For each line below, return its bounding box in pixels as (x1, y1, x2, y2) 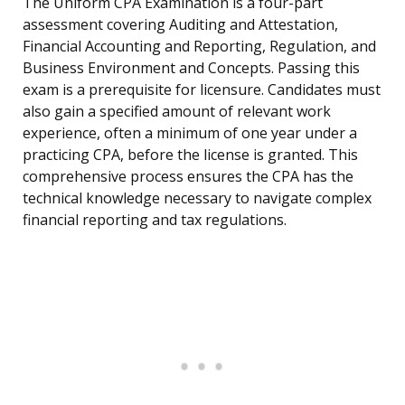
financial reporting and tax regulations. (23, 210, 287, 231)
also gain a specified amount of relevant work (23, 101, 331, 122)
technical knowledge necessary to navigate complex (23, 188, 372, 209)
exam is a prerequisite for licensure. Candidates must (23, 80, 381, 100)
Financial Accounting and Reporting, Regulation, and (23, 36, 376, 57)
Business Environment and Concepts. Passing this (23, 58, 360, 79)
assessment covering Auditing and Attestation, (23, 14, 338, 35)
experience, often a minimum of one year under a (23, 123, 357, 144)
